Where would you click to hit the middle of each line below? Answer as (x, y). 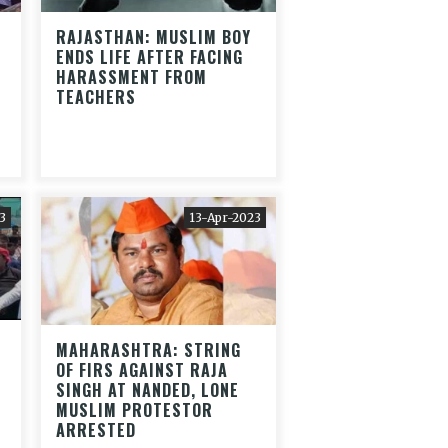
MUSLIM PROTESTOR (134, 409)
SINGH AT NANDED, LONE (147, 389)
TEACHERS (96, 96)
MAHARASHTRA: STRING (148, 349)
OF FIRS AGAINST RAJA (142, 369)
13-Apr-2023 (225, 217)
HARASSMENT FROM (131, 76)
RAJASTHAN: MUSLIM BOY (153, 36)
